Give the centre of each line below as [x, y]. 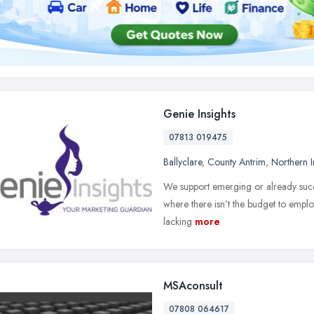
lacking [178, 221]
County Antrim [237, 162]
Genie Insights [199, 114]
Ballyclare [183, 162]
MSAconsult [193, 285]
